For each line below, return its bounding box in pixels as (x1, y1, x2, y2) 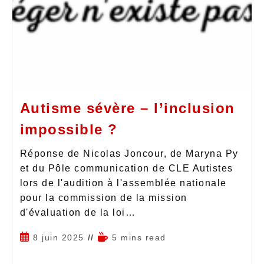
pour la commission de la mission (19, 192, 187, 203)
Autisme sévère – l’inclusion (19, 100, 235, 116)
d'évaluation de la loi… (19, 207, 136, 217)
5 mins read (112, 232, 166, 242)
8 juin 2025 (33, 232, 84, 242)
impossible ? (19, 121, 118, 137)
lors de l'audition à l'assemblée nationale (19, 177, 227, 188)
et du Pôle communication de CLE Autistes (19, 163, 233, 173)
